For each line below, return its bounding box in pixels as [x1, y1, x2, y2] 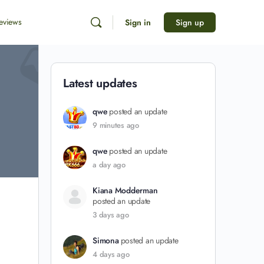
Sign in [125, 16, 151, 28]
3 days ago [93, 209, 129, 220]
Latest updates [63, 75, 137, 92]
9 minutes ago [93, 120, 139, 131]
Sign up [176, 16, 204, 28]
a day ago [93, 159, 126, 170]
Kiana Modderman [93, 184, 158, 196]
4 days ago [93, 249, 130, 260]
